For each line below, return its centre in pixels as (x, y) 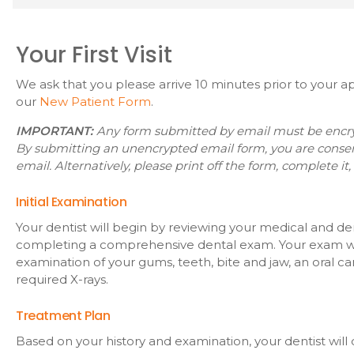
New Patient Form (95, 102)
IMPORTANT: (55, 131)
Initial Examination (72, 202)
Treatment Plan (63, 316)
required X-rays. (62, 280)
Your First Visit (94, 55)
